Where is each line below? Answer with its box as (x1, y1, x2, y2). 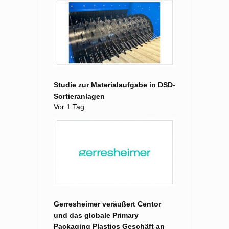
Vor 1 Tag (54, 102, 84, 111)
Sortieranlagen (54, 91, 105, 100)
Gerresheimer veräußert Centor (54, 199, 161, 208)
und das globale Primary (54, 211, 139, 219)
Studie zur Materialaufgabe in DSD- (54, 80, 175, 89)
